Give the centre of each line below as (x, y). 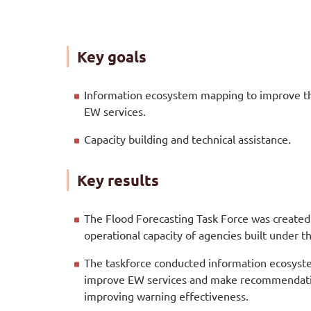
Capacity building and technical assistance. (190, 139)
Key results (118, 180)
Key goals (112, 57)
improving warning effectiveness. (166, 296)
